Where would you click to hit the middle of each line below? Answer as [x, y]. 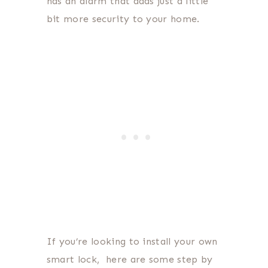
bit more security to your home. [124, 19]
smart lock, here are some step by [130, 260]
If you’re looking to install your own [132, 242]
